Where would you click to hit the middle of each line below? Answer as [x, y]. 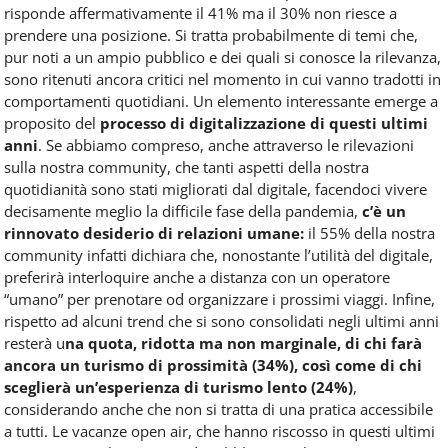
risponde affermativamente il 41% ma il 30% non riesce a [200, 12]
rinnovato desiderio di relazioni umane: [154, 232]
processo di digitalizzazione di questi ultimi [264, 122]
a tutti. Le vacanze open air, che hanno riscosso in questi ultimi [219, 430]
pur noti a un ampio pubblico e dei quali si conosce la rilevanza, [222, 56]
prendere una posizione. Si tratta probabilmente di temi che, [211, 34]
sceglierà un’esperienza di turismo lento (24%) [178, 386]
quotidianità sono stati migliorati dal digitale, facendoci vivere [215, 188]
